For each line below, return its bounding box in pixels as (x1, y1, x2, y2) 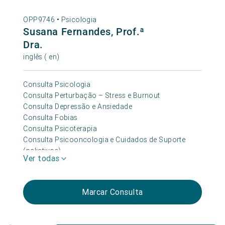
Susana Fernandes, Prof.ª (23, 26, 145, 38)
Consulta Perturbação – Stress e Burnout (23, 91, 160, 100)
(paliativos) (23, 146, 61, 156)
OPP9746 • (23, 15, 61, 25)
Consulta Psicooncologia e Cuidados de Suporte (23, 135, 186, 145)
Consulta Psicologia (23, 80, 91, 89)
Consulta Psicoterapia (23, 124, 97, 134)
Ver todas (23, 153, 60, 164)
